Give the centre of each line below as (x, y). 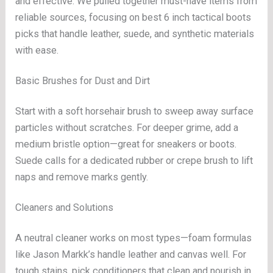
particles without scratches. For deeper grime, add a (127, 127)
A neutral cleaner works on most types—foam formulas (134, 238)
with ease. (37, 51)
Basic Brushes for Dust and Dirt (83, 81)
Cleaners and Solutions (65, 208)
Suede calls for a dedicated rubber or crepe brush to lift (134, 160)
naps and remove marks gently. (82, 177)
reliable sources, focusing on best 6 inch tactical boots (133, 18)
